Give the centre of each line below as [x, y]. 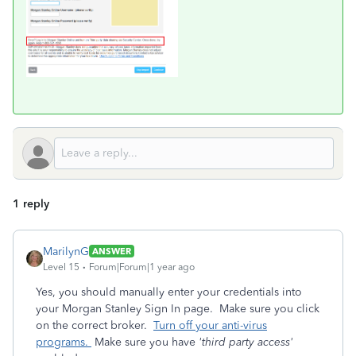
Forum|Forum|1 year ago [142, 267]
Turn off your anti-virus [210, 325]
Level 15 [61, 267]
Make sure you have [145, 342]
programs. [64, 342]
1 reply [31, 203]
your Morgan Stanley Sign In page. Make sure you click [178, 308]
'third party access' [246, 342]
